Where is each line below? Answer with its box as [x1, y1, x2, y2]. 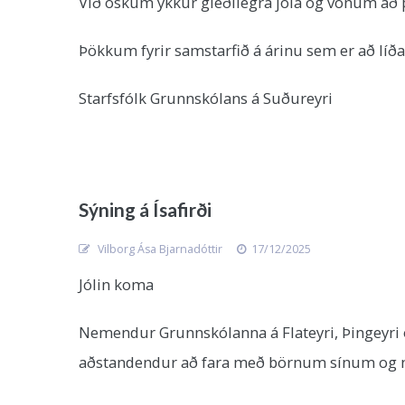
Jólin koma [79, 274, 154, 295]
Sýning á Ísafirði [79, 198, 212, 221]
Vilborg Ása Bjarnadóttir [95, 241, 222, 257]
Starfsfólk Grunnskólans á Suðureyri [79, 88, 333, 108]
